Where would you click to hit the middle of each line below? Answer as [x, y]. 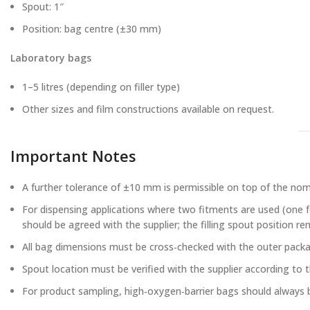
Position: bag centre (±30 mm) [92, 29]
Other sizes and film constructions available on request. [148, 109]
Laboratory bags [51, 58]
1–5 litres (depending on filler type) [101, 87]
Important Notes [73, 156]
